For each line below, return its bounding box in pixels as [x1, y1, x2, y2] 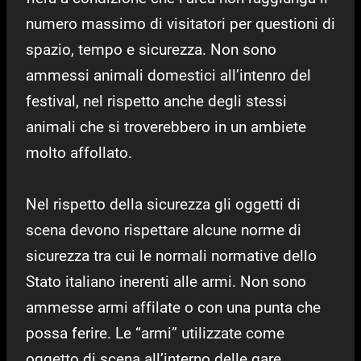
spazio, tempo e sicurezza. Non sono [26, 39, 276, 59]
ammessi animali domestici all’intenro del [26, 65, 311, 85]
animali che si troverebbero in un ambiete [26, 117, 306, 136]
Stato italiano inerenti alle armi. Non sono [26, 272, 306, 291]
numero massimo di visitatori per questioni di [26, 14, 335, 33]
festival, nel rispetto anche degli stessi [26, 91, 287, 110]
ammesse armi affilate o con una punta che [26, 297, 321, 317]
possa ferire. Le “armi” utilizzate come [26, 323, 284, 342]
